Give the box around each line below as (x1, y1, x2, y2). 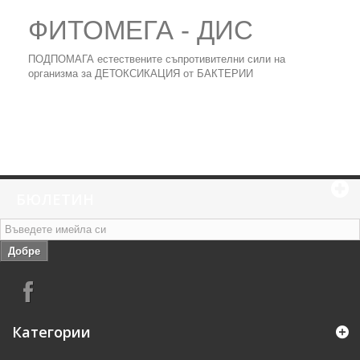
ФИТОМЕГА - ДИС (28, 15, 253, 45)
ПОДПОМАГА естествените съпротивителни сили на (28, 53, 285, 65)
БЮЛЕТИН (16, 190, 94, 209)
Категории (12, 322, 91, 342)
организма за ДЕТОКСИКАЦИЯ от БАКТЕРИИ (28, 67, 253, 80)
